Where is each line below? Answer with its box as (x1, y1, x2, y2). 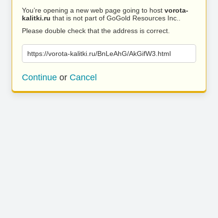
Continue (22, 73, 57, 82)
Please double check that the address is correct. (22, 27, 170, 35)
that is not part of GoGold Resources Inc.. (51, 14, 181, 22)
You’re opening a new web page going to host (22, 6, 164, 14)
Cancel (70, 73, 97, 82)
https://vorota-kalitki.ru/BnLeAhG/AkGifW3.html (27, 50, 171, 57)
